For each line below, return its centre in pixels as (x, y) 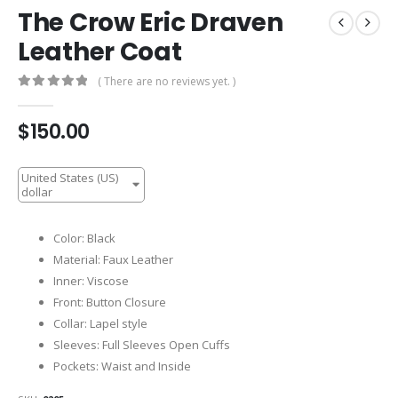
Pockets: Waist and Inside (122, 366)
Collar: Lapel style (100, 324)
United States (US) (70, 178)
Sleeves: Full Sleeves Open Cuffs (142, 345)
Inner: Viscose (91, 281)
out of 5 (51, 98)
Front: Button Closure (110, 302)
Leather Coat (100, 52)
